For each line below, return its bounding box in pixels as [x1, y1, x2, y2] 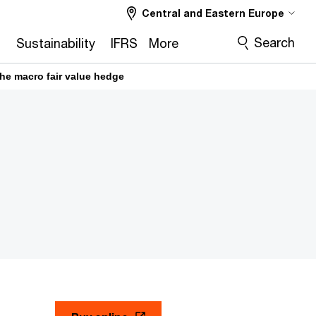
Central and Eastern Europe [142, 7, 284, 19]
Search [254, 35, 295, 50]
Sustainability [16, 35, 95, 51]
